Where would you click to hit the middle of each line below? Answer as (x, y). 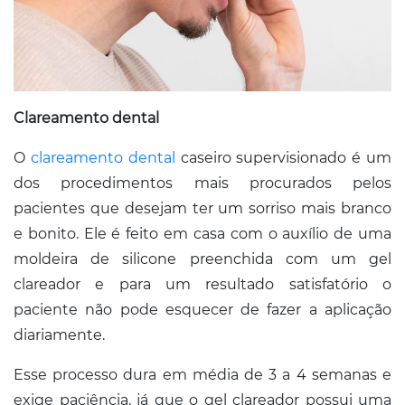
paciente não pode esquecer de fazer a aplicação (202, 309)
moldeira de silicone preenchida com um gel (202, 259)
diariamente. (59, 334)
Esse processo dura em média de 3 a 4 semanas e (202, 374)
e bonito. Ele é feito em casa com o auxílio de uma (202, 233)
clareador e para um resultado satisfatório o (202, 284)
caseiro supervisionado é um (286, 157)
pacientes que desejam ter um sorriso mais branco (202, 208)
